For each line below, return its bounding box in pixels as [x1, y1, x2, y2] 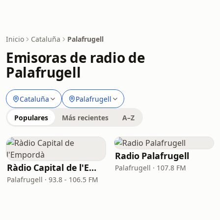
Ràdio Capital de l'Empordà [89, 162, 97, 173]
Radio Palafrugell [115, 150, 189, 162]
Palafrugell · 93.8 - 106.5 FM [7, 175, 98, 184]
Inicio [6, 34, 24, 44]
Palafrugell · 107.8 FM [115, 163, 186, 172]
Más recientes [62, 113, 109, 122]
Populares [14, 113, 48, 122]
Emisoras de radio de [6, 48, 145, 67]
